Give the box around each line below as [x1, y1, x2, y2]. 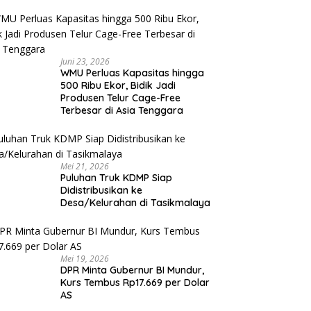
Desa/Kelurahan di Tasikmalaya [60, 196, 210, 209]
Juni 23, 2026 [60, 55, 110, 67]
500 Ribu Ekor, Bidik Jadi [60, 78, 176, 92]
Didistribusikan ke [60, 183, 142, 196]
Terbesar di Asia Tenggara [60, 103, 183, 117]
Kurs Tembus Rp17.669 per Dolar [60, 276, 210, 289]
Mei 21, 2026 [60, 160, 109, 172]
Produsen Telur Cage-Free [60, 91, 180, 104]
